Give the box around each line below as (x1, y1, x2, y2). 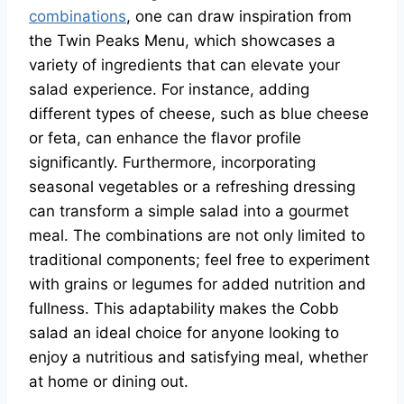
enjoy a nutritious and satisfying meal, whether (29, 348, 368, 367)
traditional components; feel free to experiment (29, 251, 370, 270)
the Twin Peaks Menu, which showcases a (29, 32, 335, 50)
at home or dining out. (29, 372, 188, 391)
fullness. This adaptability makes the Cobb (29, 299, 339, 318)
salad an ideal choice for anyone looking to (29, 324, 339, 343)
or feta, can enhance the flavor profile (29, 129, 301, 148)
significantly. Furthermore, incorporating (29, 153, 316, 172)
